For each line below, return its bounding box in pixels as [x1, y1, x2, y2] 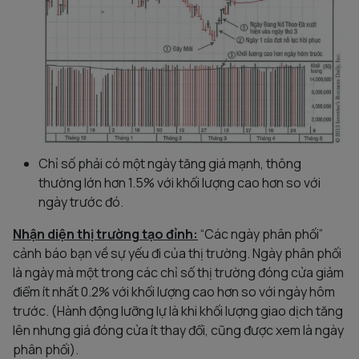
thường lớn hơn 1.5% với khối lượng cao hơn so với [38, 174, 321, 192]
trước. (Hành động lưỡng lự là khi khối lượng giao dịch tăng [13, 302, 343, 321]
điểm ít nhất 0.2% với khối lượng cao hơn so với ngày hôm [13, 283, 335, 301]
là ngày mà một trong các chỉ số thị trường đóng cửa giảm [13, 264, 344, 282]
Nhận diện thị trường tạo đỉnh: [13, 225, 198, 244]
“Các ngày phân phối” [198, 225, 323, 244]
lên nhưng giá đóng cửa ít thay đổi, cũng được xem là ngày [13, 321, 344, 340]
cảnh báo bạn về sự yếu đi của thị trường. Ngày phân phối [13, 244, 341, 263]
